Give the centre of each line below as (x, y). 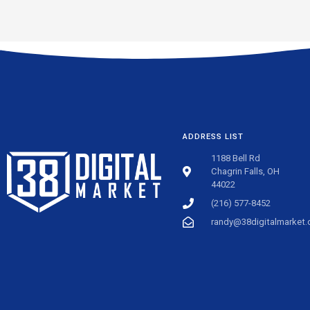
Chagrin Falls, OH (245, 172)
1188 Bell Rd (236, 158)
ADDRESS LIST (213, 137)
